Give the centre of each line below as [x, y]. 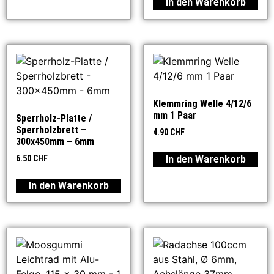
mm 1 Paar [175, 116]
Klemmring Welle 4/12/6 [202, 104]
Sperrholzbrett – [51, 130]
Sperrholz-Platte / [54, 119]
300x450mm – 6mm [55, 142]
